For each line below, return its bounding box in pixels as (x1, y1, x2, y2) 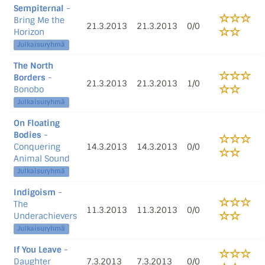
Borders (14, 72, 46, 83)
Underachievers (14, 211, 77, 221)
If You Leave (14, 244, 62, 255)
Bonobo (14, 84, 44, 95)
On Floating (14, 118, 60, 128)
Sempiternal (14, 3, 64, 14)
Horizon (14, 27, 44, 37)
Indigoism (14, 187, 56, 198)
